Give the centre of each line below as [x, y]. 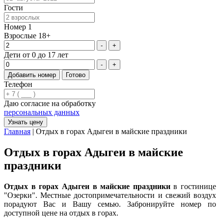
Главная [17, 132]
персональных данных [42, 112]
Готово [76, 75]
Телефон [18, 84]
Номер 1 [18, 27]
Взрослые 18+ [27, 36]
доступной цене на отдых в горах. [61, 213]
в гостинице [193, 187]
